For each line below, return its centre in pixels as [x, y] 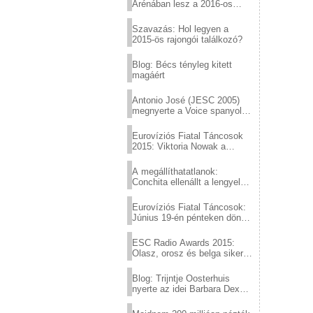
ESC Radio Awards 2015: [183, 243]
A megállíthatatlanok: [175, 172]
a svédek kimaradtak [174, 264]
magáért [148, 75]
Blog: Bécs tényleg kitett [182, 65]
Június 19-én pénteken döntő [190, 218]
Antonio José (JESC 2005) [186, 100]
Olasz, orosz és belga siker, [189, 253]
